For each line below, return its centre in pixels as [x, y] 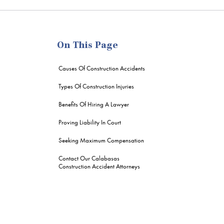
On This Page [87, 46]
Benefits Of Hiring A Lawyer [94, 104]
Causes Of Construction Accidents [102, 68]
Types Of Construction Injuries [96, 86]
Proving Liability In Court [90, 122]
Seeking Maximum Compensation [101, 140]
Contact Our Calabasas [89, 158]
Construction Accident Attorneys [99, 166]
